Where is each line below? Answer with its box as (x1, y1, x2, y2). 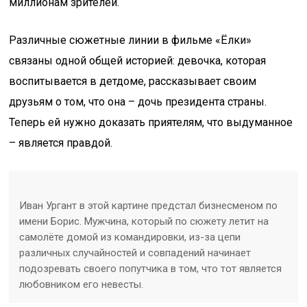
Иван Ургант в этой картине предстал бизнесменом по (19, 199, 278, 212)
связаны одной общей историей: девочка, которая (9, 54, 267, 67)
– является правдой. (9, 136, 113, 149)
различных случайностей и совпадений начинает (19, 247, 251, 259)
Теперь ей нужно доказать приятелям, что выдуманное (9, 116, 293, 129)
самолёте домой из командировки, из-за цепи (19, 231, 241, 243)
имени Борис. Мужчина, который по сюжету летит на (19, 215, 269, 228)
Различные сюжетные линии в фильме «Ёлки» (9, 34, 252, 47)
